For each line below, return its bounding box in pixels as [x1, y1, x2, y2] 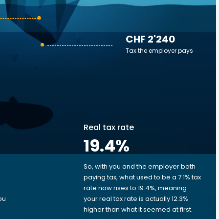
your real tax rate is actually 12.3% [84, 194, 188, 203]
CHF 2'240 [126, 32, 175, 46]
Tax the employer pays [126, 46, 193, 55]
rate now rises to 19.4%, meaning [84, 183, 187, 193]
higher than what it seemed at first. [84, 205, 193, 214]
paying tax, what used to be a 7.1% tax [84, 173, 201, 182]
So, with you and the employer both [84, 162, 196, 171]
